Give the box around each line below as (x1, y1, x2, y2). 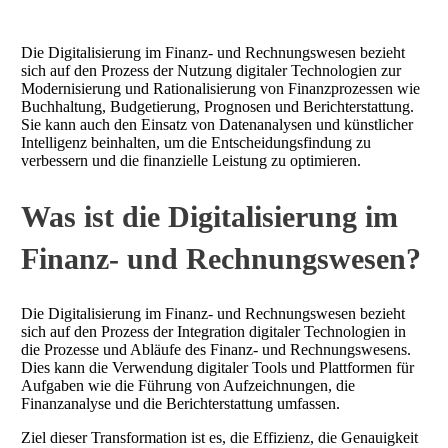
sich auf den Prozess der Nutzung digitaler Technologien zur (21, 61, 401, 79)
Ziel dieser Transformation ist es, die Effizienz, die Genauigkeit (21, 428, 418, 446)
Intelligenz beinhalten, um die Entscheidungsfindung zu (21, 133, 371, 151)
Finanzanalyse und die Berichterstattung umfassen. (21, 394, 340, 412)
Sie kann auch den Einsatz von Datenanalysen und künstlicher (21, 115, 413, 133)
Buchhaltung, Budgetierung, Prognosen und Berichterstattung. (21, 97, 414, 115)
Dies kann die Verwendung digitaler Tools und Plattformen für (21, 358, 414, 376)
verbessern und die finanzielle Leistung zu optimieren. (21, 151, 361, 169)
